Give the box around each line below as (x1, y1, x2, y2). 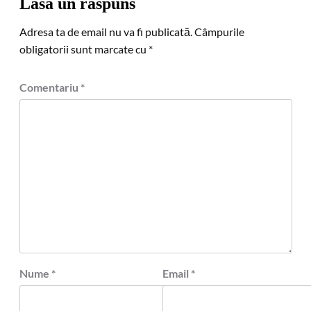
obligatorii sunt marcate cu (19, 42, 149, 56)
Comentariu (19, 81, 81, 94)
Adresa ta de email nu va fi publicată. (19, 25, 192, 38)
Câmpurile (194, 25, 244, 38)
